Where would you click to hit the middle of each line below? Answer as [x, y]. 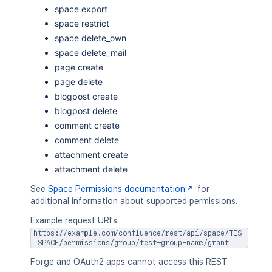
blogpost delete [86, 111]
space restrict [82, 23]
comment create [87, 125]
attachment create [91, 155]
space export [81, 9]
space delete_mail [90, 53]
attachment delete [91, 169]
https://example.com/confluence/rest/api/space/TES [138, 233]
